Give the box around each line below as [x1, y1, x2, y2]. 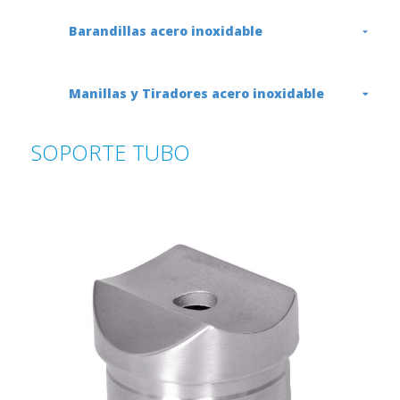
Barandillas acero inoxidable [69, 22, 262, 39]
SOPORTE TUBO [31, 137, 190, 167]
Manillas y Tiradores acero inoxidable [69, 85, 324, 102]
